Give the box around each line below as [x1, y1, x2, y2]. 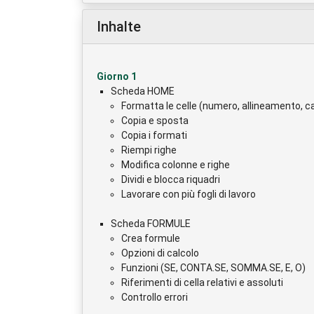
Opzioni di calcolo [121, 247, 199, 259]
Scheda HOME [111, 85, 175, 97]
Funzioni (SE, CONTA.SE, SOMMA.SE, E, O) [121, 261, 306, 273]
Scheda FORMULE [111, 217, 191, 229]
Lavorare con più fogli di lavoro [121, 188, 256, 200]
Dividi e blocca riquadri [121, 173, 220, 185]
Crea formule [121, 232, 180, 244]
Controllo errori [121, 291, 188, 303]
